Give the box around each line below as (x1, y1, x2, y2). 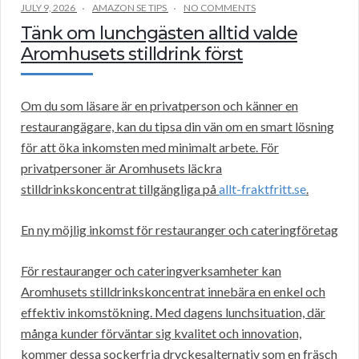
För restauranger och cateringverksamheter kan (21, 263, 281, 279)
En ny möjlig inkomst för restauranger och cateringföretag (21, 222, 338, 238)
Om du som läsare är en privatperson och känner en (21, 98, 298, 114)
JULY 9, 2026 (21, 2, 75, 14)
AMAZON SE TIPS (92, 2, 167, 14)
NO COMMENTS (184, 2, 256, 14)
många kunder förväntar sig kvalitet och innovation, (21, 325, 301, 341)
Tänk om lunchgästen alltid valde (21, 22, 297, 45)
